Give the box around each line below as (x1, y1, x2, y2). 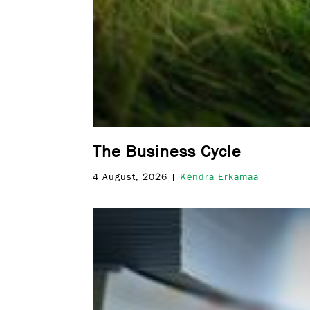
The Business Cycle (93, 142, 242, 161)
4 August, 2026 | (93, 171, 181, 183)
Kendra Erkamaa (180, 171, 259, 183)
